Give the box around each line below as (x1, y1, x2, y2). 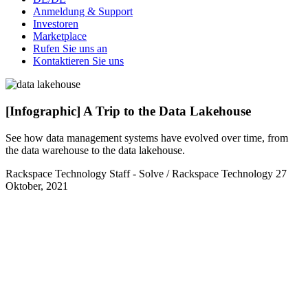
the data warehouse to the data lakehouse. (5, 144, 185, 156)
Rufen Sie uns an (33, 43, 107, 55)
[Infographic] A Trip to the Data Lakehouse (5, 103, 251, 118)
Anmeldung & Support (33, 5, 133, 18)
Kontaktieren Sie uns (33, 55, 124, 67)
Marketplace (33, 30, 87, 43)
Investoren (33, 18, 78, 30)
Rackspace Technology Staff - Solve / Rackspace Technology (5, 167, 273, 179)
